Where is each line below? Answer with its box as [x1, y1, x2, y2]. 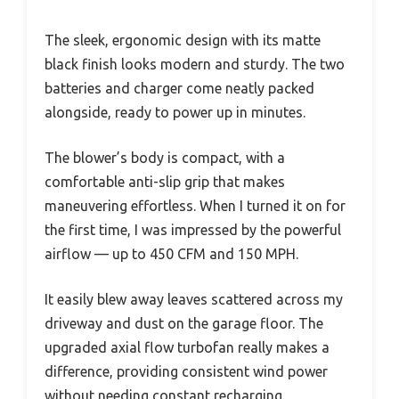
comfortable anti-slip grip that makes [45, 174, 285, 191]
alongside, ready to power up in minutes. [45, 104, 305, 121]
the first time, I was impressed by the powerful [45, 222, 341, 239]
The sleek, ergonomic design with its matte [45, 32, 321, 49]
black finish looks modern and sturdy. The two [45, 56, 345, 73]
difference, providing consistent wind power [45, 363, 328, 380]
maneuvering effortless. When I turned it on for [45, 198, 346, 215]
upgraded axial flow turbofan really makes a [45, 339, 330, 356]
